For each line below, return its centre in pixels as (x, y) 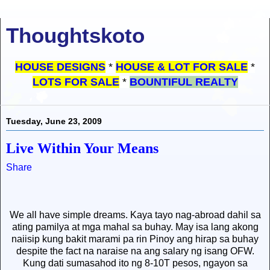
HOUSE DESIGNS (60, 67)
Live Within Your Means (82, 148)
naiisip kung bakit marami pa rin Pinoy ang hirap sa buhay (135, 239)
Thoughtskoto (75, 36)
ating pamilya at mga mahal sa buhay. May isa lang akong (135, 227)
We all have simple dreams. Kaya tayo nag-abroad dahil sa (135, 215)
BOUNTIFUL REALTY (184, 82)
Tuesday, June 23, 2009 (54, 121)
